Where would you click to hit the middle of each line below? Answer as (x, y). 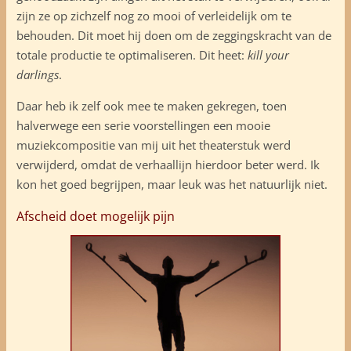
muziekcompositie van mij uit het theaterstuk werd (153, 145)
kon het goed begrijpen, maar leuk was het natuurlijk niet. (172, 184)
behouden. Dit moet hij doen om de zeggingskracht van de (174, 35)
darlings (37, 74)
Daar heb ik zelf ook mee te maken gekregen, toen (151, 105)
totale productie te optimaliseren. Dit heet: (132, 54)
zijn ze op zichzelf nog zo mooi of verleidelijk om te (154, 15)
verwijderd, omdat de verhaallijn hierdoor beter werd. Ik (168, 164)
